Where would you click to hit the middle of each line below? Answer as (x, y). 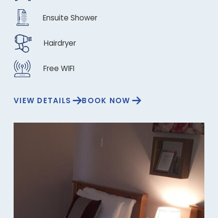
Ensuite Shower (70, 18)
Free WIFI (59, 68)
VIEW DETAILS (42, 100)
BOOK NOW (106, 100)
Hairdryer (60, 43)
